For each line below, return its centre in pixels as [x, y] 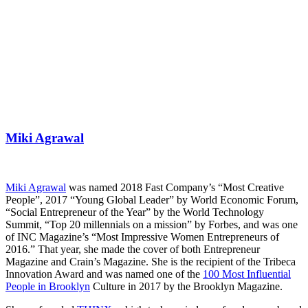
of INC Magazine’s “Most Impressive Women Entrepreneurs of [142, 237]
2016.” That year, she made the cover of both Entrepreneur [133, 250]
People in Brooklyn [48, 287]
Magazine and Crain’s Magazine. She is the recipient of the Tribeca [151, 262]
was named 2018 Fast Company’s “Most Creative [175, 188]
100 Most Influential [247, 274]
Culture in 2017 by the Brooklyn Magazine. [186, 287]
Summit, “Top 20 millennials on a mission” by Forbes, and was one [152, 225]
